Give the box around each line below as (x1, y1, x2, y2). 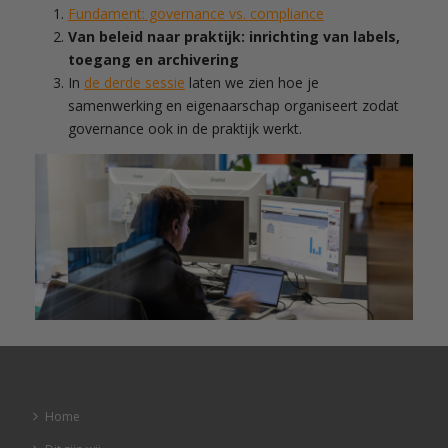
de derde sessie (83, 73, 185, 93)
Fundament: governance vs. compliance (67, 4, 324, 24)
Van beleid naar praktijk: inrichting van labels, (67, 27, 400, 47)
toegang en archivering (67, 50, 239, 70)
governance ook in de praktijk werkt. (67, 119, 302, 139)
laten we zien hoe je (184, 73, 319, 93)
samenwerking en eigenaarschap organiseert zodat (67, 96, 399, 116)
